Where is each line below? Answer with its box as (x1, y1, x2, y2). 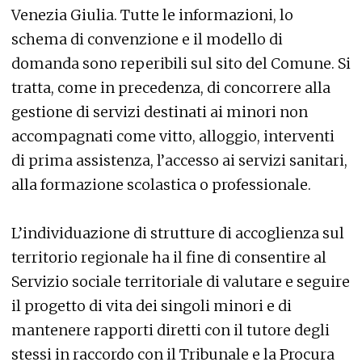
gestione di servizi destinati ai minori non (11, 103, 308, 121)
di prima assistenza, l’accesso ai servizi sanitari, (11, 151, 347, 170)
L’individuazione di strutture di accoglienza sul (11, 224, 344, 242)
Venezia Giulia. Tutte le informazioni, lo (11, 6, 293, 24)
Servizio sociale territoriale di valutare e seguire (11, 272, 350, 291)
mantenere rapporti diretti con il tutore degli (11, 321, 330, 339)
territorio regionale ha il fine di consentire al (11, 248, 326, 267)
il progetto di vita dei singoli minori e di (11, 297, 292, 315)
